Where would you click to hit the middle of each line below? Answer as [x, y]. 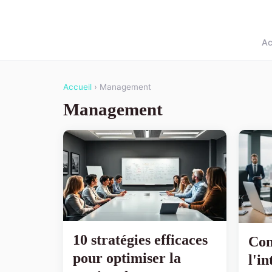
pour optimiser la [127, 258]
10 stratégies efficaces [140, 240]
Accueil [77, 87]
